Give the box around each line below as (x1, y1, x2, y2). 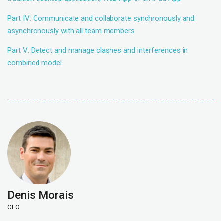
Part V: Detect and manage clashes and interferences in (7, 46, 188, 55)
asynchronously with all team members (7, 26, 135, 36)
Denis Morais (7, 188, 74, 201)
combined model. (7, 58, 63, 68)
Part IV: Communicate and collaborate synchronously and (7, 14, 194, 23)
